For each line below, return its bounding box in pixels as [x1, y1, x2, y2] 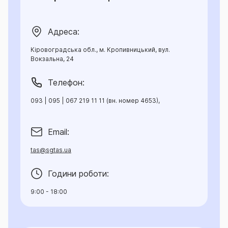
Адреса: [48, 26, 79, 37]
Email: [48, 127, 69, 137]
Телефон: [48, 77, 84, 88]
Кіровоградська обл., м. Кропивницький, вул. [31, 46, 170, 54]
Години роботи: [48, 168, 109, 179]
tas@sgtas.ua [31, 146, 71, 154]
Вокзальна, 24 [31, 55, 74, 63]
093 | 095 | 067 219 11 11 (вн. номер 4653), [31, 97, 160, 105]
